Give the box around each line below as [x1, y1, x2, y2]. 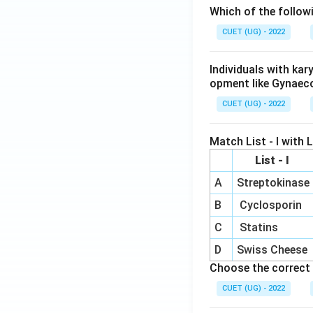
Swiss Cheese [237, 243, 308, 256]
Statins [237, 221, 279, 234]
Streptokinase [237, 176, 310, 189]
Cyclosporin [237, 198, 303, 212]
